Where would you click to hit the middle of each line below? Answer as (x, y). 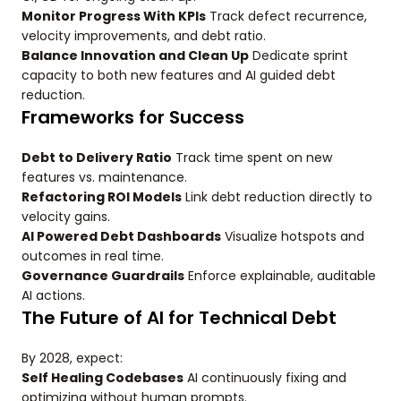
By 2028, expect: (72, 358)
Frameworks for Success (133, 117)
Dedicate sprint (299, 55)
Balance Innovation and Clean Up (135, 55)
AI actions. (53, 295)
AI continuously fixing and (265, 378)
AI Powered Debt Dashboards (121, 236)
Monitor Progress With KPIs (114, 16)
